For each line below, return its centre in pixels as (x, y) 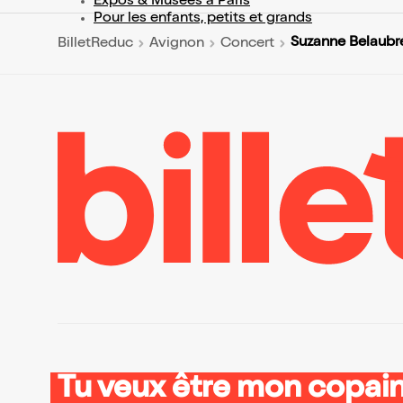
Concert (247, 44)
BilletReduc (95, 44)
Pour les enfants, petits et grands (203, 19)
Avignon (177, 44)
